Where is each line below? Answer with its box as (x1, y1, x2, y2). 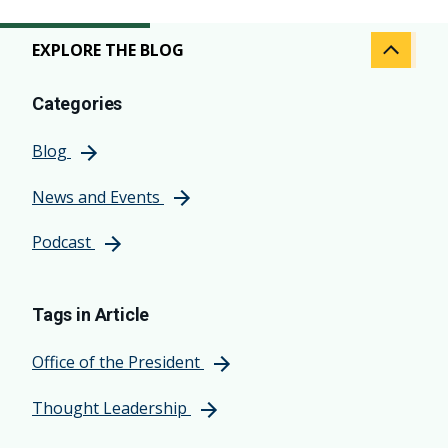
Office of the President (32, 351, 200, 374)
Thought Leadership (32, 396, 187, 419)
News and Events (32, 185, 160, 208)
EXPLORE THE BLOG (32, 39, 184, 62)
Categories (32, 93, 123, 115)
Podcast (32, 231, 91, 254)
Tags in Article (32, 304, 150, 326)
